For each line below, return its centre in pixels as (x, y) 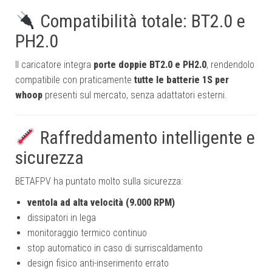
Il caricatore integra (54, 65)
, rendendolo (230, 65)
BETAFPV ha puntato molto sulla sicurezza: (99, 182)
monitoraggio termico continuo (87, 233)
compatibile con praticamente (75, 80)
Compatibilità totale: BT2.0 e (141, 21)
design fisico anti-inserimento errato (98, 263)
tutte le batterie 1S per (182, 80)
